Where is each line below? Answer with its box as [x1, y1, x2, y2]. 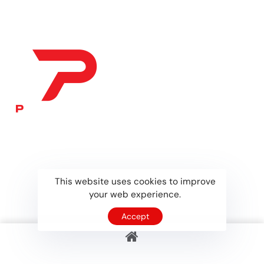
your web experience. [89, 188, 181, 200]
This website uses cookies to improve [54, 175, 216, 187]
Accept [121, 211, 149, 222]
